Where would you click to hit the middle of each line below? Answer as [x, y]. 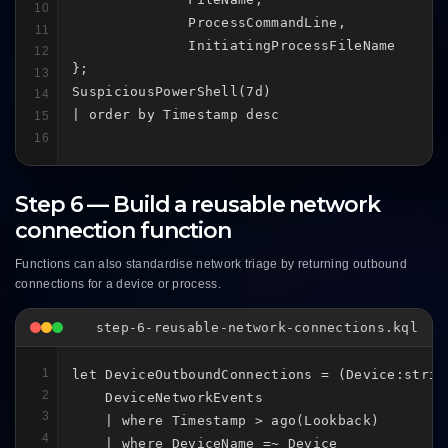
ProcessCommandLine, [209, 22]
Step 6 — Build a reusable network [197, 205]
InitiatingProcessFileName [234, 45]
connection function [123, 231]
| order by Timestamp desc [176, 114]
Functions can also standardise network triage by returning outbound [211, 264]
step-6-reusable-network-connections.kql [256, 328]
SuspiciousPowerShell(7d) [172, 91]
